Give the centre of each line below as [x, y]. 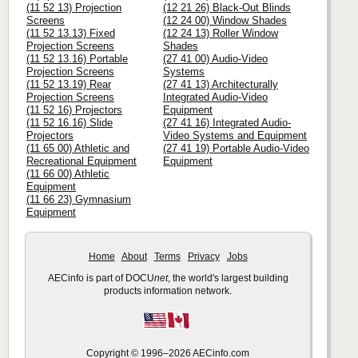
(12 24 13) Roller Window [221, 34]
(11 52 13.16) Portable [77, 59]
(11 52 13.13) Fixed [71, 34]
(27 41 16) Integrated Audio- [227, 123]
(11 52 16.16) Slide [70, 123]
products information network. [168, 291]
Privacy [203, 256]
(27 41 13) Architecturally [221, 85]
